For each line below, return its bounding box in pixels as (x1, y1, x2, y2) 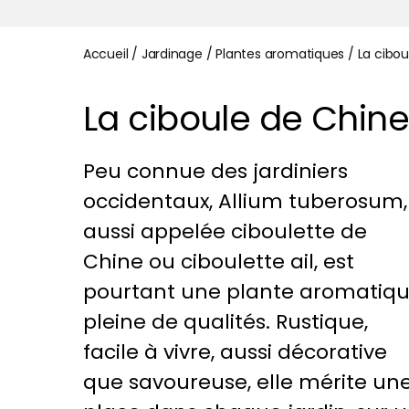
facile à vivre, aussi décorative (82, 338, 387, 367)
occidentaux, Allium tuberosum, (82, 187, 407, 216)
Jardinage (141, 44, 203, 63)
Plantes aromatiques (215, 44, 345, 63)
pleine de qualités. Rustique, (82, 308, 368, 337)
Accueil (82, 44, 129, 63)
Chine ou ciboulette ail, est (82, 247, 354, 277)
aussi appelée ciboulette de (82, 217, 367, 246)
